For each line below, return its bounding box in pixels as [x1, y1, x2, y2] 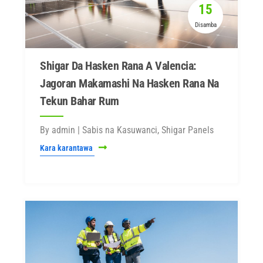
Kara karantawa [40, 143, 95, 153]
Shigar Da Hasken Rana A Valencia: [40, 59, 196, 73]
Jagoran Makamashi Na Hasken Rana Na [40, 76, 219, 90]
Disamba [194, 21, 217, 29]
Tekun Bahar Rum [40, 94, 119, 108]
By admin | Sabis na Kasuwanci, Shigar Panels [40, 124, 214, 136]
